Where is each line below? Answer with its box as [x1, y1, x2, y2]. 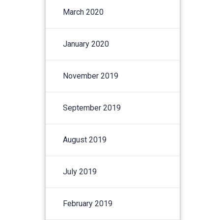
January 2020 [63, 39, 110, 49]
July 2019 [63, 166, 97, 176]
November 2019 [63, 71, 119, 81]
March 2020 [63, 7, 104, 17]
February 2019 [63, 198, 113, 208]
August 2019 [63, 135, 107, 144]
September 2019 [63, 103, 121, 112]
